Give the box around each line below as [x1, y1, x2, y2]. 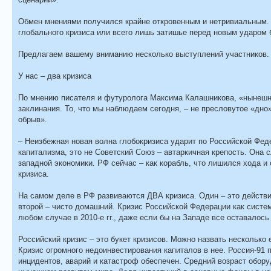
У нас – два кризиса [18, 71, 91, 80]
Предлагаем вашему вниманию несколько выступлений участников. [18, 49, 269, 59]
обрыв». [18, 114, 47, 124]
